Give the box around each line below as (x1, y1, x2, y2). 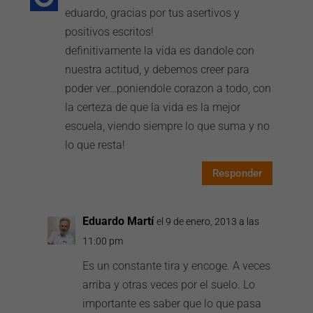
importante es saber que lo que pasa (82, 297, 262, 310)
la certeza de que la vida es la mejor (65, 101, 241, 114)
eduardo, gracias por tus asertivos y (65, 6, 240, 20)
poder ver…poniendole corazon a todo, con (65, 82, 272, 95)
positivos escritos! (65, 25, 154, 38)
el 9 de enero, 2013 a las (156, 216, 260, 227)
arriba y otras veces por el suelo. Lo (82, 278, 256, 291)
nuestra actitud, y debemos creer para (65, 63, 250, 76)
